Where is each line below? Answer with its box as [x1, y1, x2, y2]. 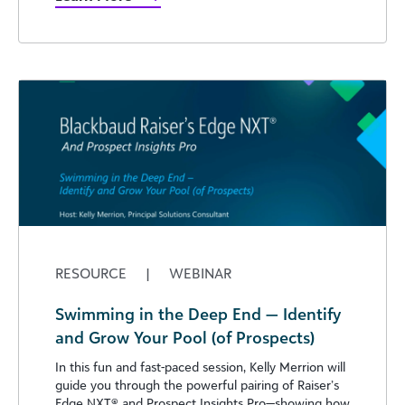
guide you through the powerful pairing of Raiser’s [55, 377, 339, 393]
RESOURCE [55, 264, 130, 283]
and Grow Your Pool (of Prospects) [55, 327, 315, 348]
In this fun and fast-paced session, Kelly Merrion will [55, 359, 345, 375]
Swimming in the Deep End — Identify [55, 304, 341, 325]
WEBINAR [165, 264, 231, 283]
